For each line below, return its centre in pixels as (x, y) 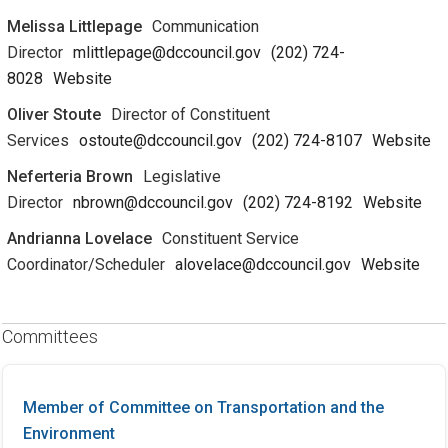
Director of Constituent (190, 114)
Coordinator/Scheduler (85, 264)
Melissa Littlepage (74, 26)
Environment (68, 433)
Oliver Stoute (53, 114)
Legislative (181, 176)
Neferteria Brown (69, 176)
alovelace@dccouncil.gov (262, 264)
